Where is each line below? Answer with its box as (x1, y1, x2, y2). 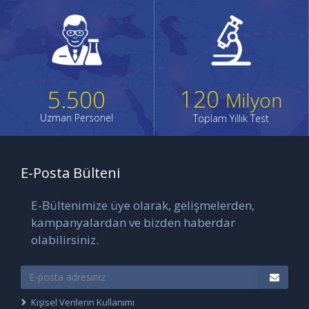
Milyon (226, 86, 283, 113)
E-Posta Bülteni (21, 163, 120, 182)
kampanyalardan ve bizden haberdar (31, 214, 235, 230)
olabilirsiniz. (31, 231, 99, 248)
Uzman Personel (40, 110, 114, 124)
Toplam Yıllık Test (193, 111, 270, 125)
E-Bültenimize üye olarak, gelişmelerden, (31, 197, 255, 213)
